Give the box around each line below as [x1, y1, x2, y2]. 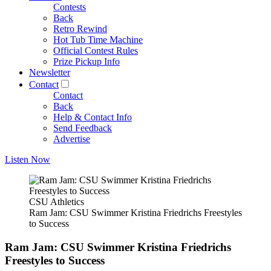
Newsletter [29, 67, 70, 77]
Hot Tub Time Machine [53, 34, 143, 45]
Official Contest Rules [53, 45, 138, 56]
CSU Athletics [29, 197, 84, 207]
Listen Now [5, 154, 50, 165]
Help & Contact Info [53, 112, 132, 122]
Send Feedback [53, 123, 112, 133]
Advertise [53, 134, 90, 144]
